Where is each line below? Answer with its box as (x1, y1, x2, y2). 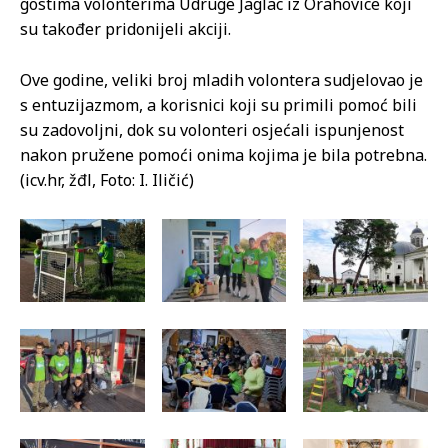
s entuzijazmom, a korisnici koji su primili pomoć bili (20, 94, 417, 117)
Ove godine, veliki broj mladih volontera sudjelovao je (20, 69, 423, 92)
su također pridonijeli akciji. (20, 18, 231, 41)
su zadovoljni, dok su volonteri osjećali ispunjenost (20, 119, 404, 142)
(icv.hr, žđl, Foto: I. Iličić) (20, 169, 194, 192)
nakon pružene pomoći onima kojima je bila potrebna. (20, 144, 427, 167)
